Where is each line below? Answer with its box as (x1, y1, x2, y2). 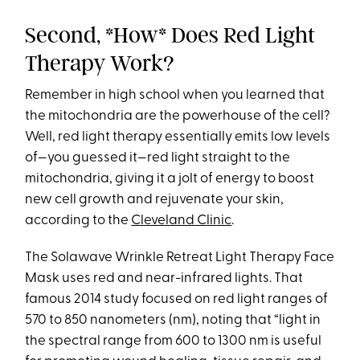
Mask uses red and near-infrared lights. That (25, 271, 304, 285)
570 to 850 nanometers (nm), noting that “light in (25, 313, 321, 327)
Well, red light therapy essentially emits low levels (25, 129, 331, 144)
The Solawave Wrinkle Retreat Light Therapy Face (25, 250, 335, 264)
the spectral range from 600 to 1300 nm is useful (25, 333, 322, 348)
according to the (25, 213, 132, 227)
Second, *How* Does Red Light (25, 21, 316, 48)
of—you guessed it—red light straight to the (25, 150, 291, 165)
